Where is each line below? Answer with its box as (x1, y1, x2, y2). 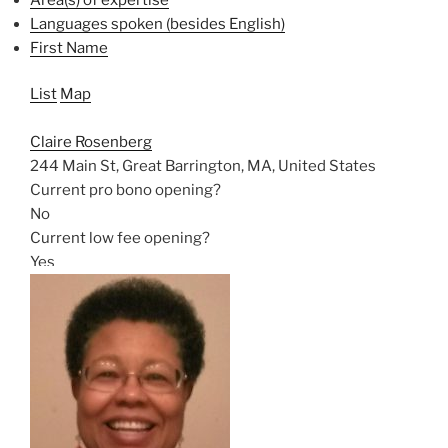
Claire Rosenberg (30, 133, 152, 151)
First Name (30, 38, 108, 57)
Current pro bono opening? (30, 181, 221, 199)
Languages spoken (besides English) (30, 14, 285, 33)
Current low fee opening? (30, 229, 210, 247)
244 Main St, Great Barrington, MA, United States (30, 157, 376, 175)
